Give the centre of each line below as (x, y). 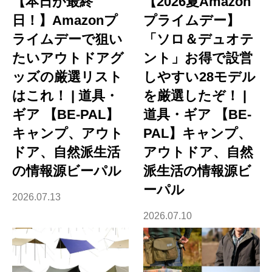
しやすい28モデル (200, 77)
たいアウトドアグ (68, 58)
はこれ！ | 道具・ (65, 96)
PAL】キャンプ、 (198, 134)
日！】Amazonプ (65, 21)
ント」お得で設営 (198, 58)
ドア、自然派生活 (66, 152)
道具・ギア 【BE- (198, 115)
